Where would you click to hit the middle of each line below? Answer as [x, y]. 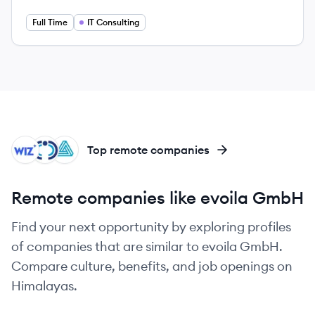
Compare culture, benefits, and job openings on [152, 266]
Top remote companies [148, 150]
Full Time [50, 22]
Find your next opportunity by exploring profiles [151, 227]
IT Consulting [113, 22]
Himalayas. [44, 286]
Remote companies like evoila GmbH [157, 198]
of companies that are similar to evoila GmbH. [147, 246]
